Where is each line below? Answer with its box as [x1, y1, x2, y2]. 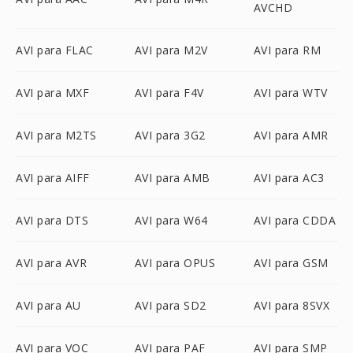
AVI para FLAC [16, 43, 94, 58]
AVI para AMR [253, 128, 329, 143]
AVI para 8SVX [253, 298, 330, 313]
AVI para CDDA [253, 213, 336, 228]
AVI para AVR [16, 255, 87, 270]
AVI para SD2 [134, 298, 206, 313]
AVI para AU [16, 298, 81, 313]
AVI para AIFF [16, 170, 90, 185]
